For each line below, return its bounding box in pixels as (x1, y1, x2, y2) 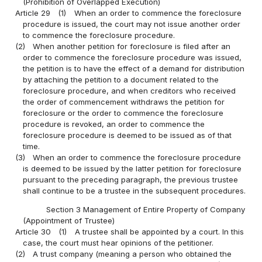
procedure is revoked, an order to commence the (23, 119, 205, 129)
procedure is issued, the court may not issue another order (23, 19, 241, 29)
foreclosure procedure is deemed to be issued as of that (23, 130, 232, 140)
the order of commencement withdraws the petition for (23, 96, 225, 106)
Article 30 (15, 227, 51, 237)
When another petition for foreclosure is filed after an (33, 41, 231, 51)
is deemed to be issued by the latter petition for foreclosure (23, 163, 242, 173)
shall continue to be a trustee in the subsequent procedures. (23, 185, 246, 195)
